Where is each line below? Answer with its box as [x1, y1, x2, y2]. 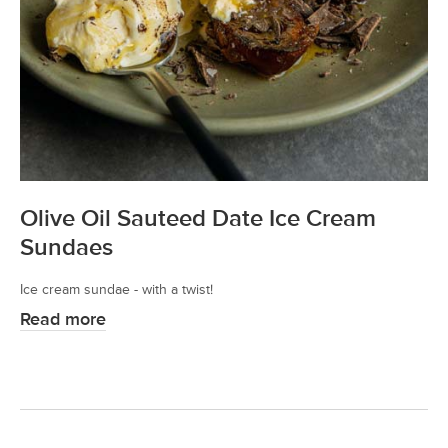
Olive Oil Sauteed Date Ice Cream [20, 204, 376, 234]
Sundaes [20, 233, 113, 263]
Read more [20, 309, 106, 331]
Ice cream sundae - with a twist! [20, 281, 213, 299]
